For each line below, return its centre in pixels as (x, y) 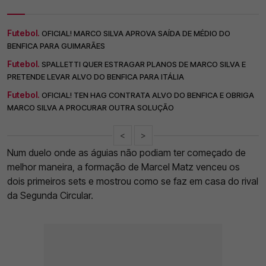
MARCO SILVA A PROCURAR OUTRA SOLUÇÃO (91, 108)
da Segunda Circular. (50, 196)
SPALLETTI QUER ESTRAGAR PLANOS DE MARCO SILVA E (144, 64)
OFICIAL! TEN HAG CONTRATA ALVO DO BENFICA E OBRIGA (148, 95)
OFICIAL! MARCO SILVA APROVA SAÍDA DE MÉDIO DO (136, 34)
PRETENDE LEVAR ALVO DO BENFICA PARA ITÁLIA (96, 77)
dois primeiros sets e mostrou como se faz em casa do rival (133, 181)
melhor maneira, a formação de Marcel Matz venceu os (123, 167)
